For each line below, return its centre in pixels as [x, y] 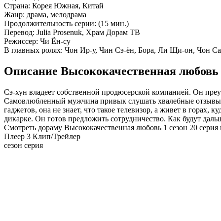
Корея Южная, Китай [67, 5]
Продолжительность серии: [50, 23]
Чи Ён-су [54, 41]
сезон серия [23, 145]
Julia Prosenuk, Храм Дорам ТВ [87, 32]
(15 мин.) [112, 23]
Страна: [17, 5]
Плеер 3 [17, 136]
